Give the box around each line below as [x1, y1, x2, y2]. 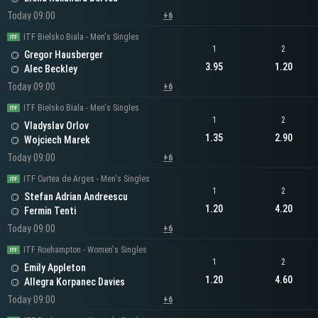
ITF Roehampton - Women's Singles [23, 245, 147, 256]
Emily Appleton [24, 262, 86, 274]
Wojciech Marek [24, 134, 90, 146]
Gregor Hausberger [24, 49, 103, 61]
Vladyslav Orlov [24, 120, 89, 132]
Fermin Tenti [24, 205, 76, 217]
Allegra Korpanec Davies [24, 276, 125, 288]
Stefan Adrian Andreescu [24, 191, 128, 203]
